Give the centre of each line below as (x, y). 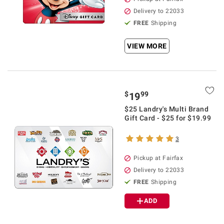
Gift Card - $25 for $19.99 (168, 118)
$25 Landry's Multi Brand (166, 109)
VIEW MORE (147, 46)
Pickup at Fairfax (158, 158)
